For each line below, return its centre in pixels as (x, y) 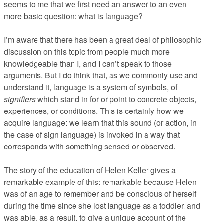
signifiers (20, 99)
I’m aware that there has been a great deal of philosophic (103, 39)
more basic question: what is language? (73, 16)
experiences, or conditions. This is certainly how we (94, 110)
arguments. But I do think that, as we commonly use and (101, 75)
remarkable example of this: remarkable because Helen (100, 182)
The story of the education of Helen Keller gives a (90, 170)
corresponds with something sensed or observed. (90, 146)
